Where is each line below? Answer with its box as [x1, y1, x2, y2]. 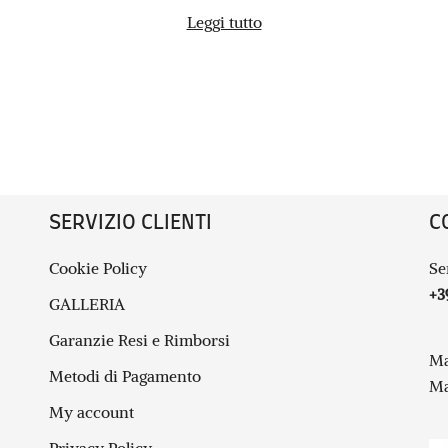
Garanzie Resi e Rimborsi [49, 329, 230, 350]
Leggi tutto [186, 12, 262, 32]
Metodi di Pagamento [49, 365, 201, 386]
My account [49, 401, 134, 422]
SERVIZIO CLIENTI [49, 212, 212, 233]
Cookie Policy [49, 257, 147, 278]
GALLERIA [49, 293, 125, 314]
